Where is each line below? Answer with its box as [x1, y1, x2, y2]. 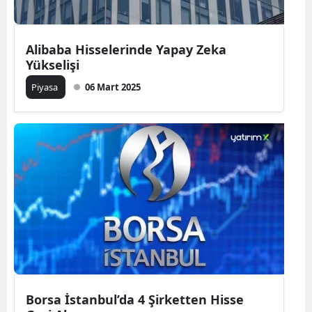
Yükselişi [26, 56, 79, 73]
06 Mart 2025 [85, 81, 141, 93]
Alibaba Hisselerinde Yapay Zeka [26, 41, 226, 58]
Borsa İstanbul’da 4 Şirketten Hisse [26, 291, 244, 308]
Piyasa [31, 81, 60, 93]
